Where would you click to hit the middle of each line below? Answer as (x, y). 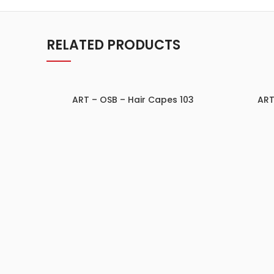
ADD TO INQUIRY (133, 102)
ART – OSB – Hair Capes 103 (133, 100)
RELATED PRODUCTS (113, 45)
